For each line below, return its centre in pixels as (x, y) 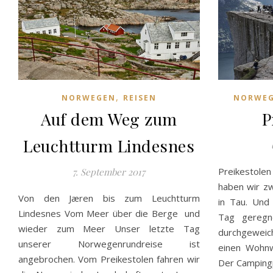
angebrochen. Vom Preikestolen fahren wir (109, 259)
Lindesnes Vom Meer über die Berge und (109, 213)
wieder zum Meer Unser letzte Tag (109, 228)
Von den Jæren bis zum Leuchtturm (109, 198)
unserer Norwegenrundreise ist (109, 243)
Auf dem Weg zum (109, 119)
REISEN (140, 97)
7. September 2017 (109, 172)
